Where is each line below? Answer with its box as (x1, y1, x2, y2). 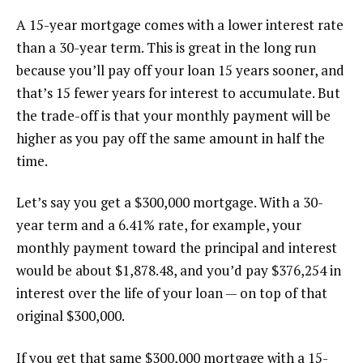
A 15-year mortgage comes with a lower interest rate (16, 15, 344, 34)
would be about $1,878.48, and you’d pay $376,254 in (16, 261, 341, 280)
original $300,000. (16, 306, 125, 326)
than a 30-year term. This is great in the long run (16, 37, 316, 57)
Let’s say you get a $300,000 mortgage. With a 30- (16, 193, 323, 212)
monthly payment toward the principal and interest (16, 238, 337, 258)
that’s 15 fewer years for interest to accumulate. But (16, 83, 340, 102)
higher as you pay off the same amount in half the (16, 128, 325, 147)
